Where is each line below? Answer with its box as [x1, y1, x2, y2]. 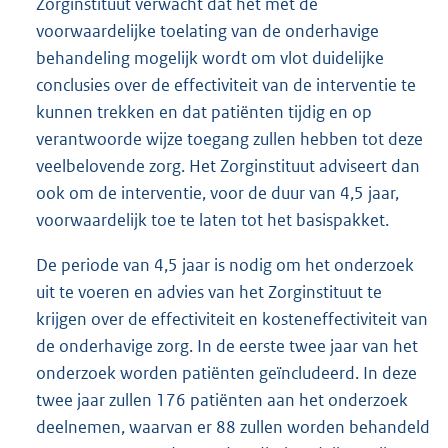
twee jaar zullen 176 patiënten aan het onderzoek [36, 388, 408, 411]
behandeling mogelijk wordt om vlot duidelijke [36, 46, 384, 69]
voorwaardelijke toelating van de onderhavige [36, 19, 379, 42]
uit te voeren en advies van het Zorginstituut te [36, 280, 382, 303]
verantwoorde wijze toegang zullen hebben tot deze [36, 127, 423, 150]
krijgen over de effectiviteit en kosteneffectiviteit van [36, 307, 428, 330]
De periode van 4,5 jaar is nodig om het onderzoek [36, 253, 414, 276]
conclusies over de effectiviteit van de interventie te [36, 73, 416, 96]
